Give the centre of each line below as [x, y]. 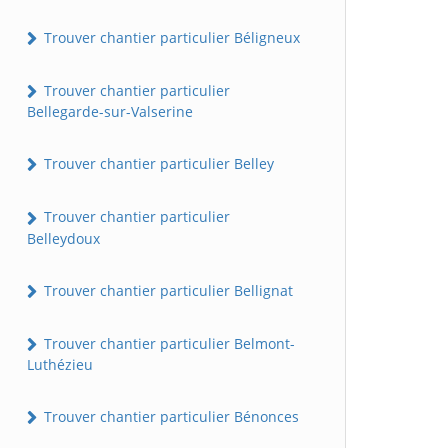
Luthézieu [60, 365]
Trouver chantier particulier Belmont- [167, 343]
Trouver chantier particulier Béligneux [170, 37]
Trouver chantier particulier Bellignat [166, 290]
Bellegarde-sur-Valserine [110, 112]
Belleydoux [63, 238]
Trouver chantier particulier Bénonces [169, 417]
